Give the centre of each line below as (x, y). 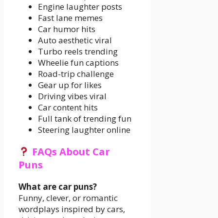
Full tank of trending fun (85, 118)
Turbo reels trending (78, 51)
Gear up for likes (70, 85)
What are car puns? (58, 186)
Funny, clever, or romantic (68, 198)
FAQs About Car (70, 151)
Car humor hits (67, 29)
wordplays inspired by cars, (72, 209)
